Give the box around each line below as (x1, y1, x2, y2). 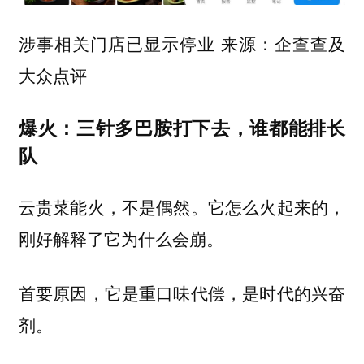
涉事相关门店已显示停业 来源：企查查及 (18, 31, 346, 56)
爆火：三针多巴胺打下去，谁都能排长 (18, 113, 346, 141)
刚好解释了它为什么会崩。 (18, 226, 223, 251)
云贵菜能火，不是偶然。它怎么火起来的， (18, 194, 346, 219)
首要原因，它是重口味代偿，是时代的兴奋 (18, 280, 346, 305)
